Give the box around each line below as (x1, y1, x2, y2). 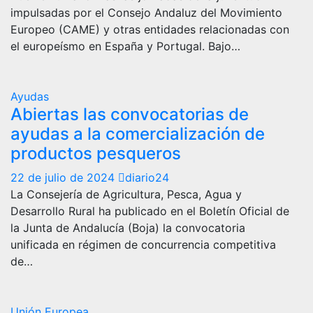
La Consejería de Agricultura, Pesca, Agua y (10, 187, 242, 201)
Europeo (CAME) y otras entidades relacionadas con (10, 22, 289, 36)
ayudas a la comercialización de (10, 123, 265, 144)
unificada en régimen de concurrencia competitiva (10, 237, 276, 252)
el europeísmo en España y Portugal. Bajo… (10, 38, 240, 53)
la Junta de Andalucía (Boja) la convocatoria (10, 220, 245, 235)
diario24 (125, 170, 169, 184)
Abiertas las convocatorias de (10, 103, 249, 124)
